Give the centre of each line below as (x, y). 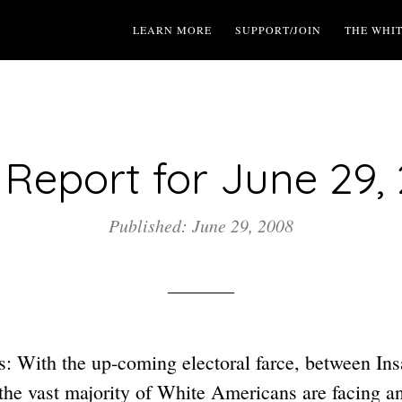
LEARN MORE (172, 30)
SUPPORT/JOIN (278, 30)
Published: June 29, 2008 (201, 226)
